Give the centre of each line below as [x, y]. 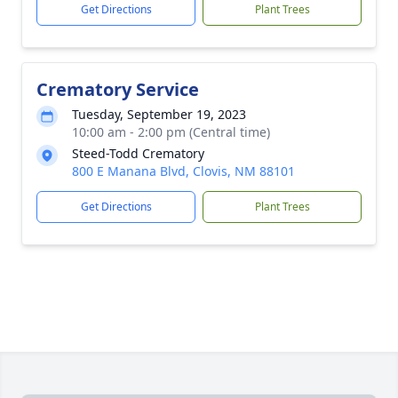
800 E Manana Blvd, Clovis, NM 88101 [183, 171]
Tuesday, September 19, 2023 [159, 114]
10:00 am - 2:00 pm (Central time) [171, 132]
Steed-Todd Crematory [138, 153]
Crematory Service [118, 89]
